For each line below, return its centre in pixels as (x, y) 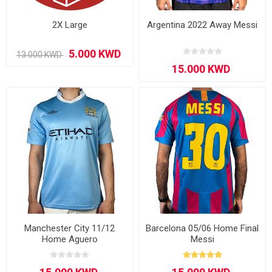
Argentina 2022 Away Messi (202, 25)
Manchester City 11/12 (70, 229)
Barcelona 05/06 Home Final (202, 229)
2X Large (70, 25)
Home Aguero (70, 240)
